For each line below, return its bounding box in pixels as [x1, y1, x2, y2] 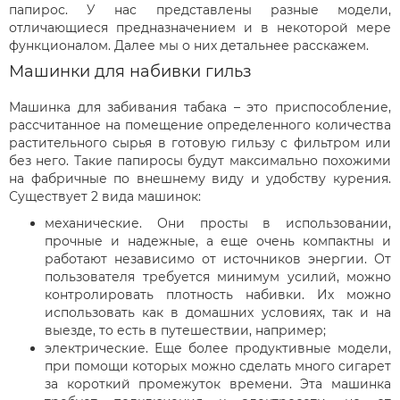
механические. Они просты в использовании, [45, 214, 391, 231]
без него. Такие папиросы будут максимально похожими [9, 152, 391, 169]
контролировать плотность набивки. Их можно [45, 286, 391, 303]
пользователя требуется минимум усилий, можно [45, 268, 391, 285]
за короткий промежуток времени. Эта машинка [45, 375, 391, 392]
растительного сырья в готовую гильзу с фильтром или [9, 134, 391, 151]
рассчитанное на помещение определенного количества [9, 116, 391, 133]
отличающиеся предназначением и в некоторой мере [9, 19, 391, 36]
